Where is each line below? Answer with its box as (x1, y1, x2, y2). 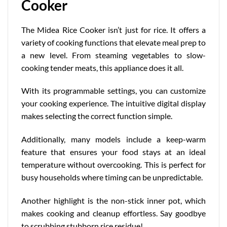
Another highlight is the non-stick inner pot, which (21, 196, 206, 206)
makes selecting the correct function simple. (21, 111, 172, 121)
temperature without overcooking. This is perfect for (21, 160, 206, 170)
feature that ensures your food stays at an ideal (21, 147, 206, 157)
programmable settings (53, 86, 135, 96)
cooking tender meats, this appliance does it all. (21, 62, 183, 72)
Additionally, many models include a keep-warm (21, 134, 206, 144)
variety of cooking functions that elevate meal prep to (21, 37, 206, 47)
